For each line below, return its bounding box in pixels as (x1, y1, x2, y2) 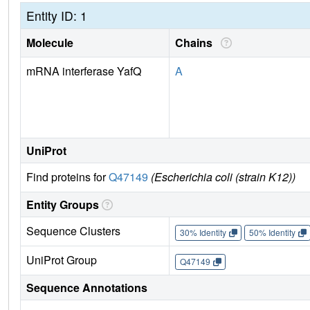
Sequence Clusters (26, 223, 120, 239)
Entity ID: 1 (26, 7, 87, 25)
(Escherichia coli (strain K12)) (151, 169, 295, 185)
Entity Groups (26, 197, 99, 213)
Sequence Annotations (26, 280, 147, 296)
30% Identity (179, 226, 226, 239)
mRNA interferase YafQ (26, 63, 141, 80)
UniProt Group (26, 252, 97, 268)
